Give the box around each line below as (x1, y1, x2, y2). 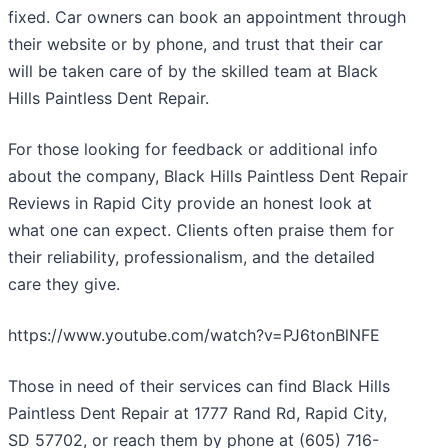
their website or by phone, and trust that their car (8, 34, 383, 55)
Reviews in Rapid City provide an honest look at (8, 193, 372, 214)
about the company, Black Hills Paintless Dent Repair (8, 166, 408, 187)
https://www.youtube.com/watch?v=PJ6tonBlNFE (8, 325, 380, 346)
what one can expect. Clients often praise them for (8, 220, 394, 241)
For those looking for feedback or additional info (8, 139, 378, 160)
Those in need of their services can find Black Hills (8, 376, 390, 397)
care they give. (8, 274, 120, 295)
